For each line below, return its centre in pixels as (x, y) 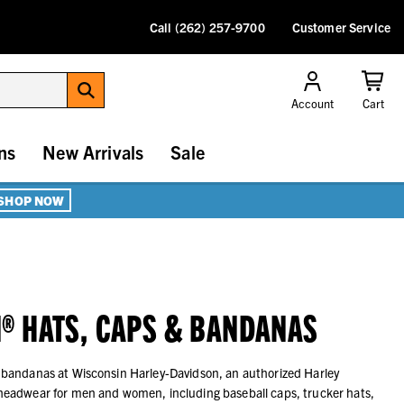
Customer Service (341, 27)
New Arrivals (93, 152)
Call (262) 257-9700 (207, 27)
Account (312, 104)
